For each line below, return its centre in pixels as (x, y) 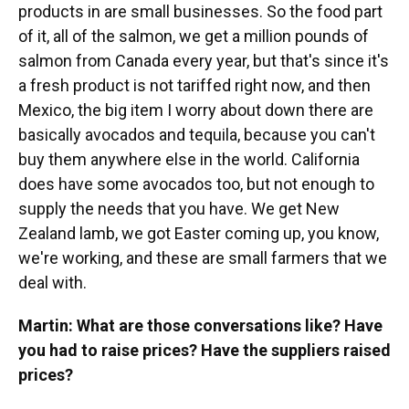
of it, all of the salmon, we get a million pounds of (194, 36)
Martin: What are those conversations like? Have (200, 325)
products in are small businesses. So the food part (200, 11)
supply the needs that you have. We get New (179, 209)
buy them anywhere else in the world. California (189, 159)
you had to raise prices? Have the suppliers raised (204, 350)
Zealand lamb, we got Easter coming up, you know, (199, 233)
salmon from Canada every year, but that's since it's (204, 61)
